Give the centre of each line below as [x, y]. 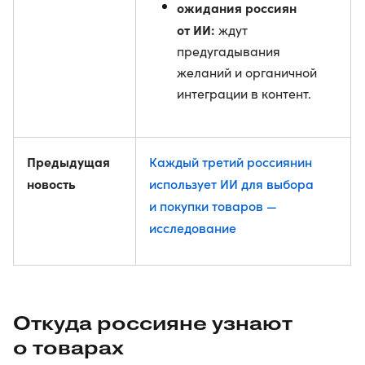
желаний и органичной [247, 72]
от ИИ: [198, 29]
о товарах [68, 347]
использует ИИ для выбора [231, 183]
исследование [193, 227]
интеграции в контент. [244, 93]
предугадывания [229, 51]
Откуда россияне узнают [153, 323]
